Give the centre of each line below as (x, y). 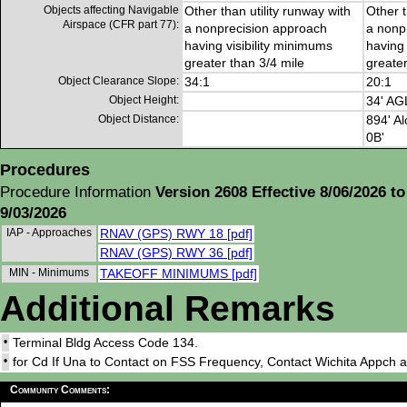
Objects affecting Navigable (111, 10)
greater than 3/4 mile (244, 63)
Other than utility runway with (268, 11)
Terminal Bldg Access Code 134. (105, 343)
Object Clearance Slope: (119, 81)
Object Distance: (139, 119)
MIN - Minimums (52, 273)
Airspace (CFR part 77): (121, 25)
